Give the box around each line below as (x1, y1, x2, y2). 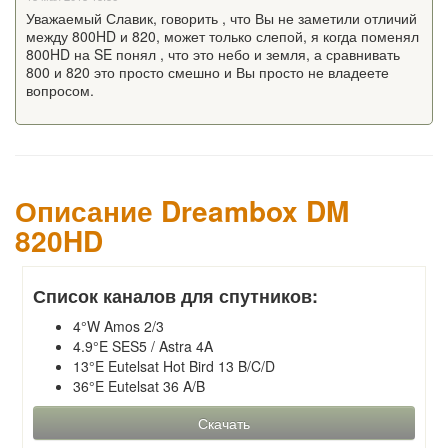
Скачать (198, 413, 250, 434)
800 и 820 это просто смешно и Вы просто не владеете (26, 62, 389, 83)
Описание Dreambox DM (15, 190, 349, 232)
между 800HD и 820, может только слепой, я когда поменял (26, 26, 419, 47)
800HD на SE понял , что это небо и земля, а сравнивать (26, 44, 400, 65)
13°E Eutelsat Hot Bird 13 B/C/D (73, 356, 275, 377)
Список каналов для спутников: (33, 283, 318, 310)
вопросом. (26, 80, 94, 101)
